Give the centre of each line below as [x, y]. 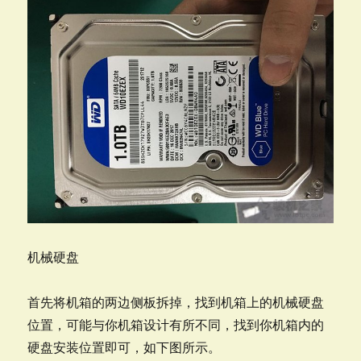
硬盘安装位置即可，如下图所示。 [124, 348]
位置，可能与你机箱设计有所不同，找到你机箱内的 [176, 325]
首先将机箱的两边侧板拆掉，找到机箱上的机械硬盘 [176, 303]
